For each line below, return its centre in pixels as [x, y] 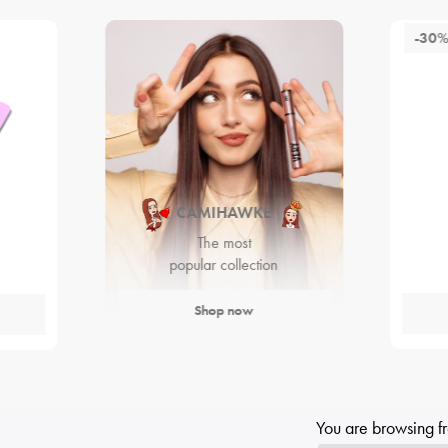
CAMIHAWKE [224, 213]
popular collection [224, 264]
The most [223, 242]
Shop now [224, 309]
